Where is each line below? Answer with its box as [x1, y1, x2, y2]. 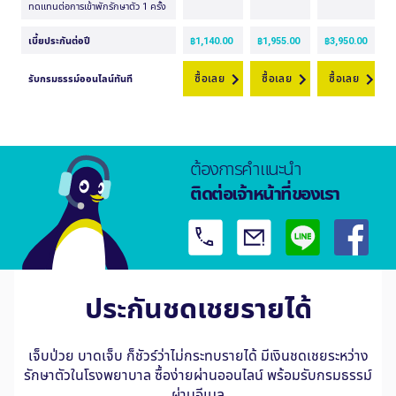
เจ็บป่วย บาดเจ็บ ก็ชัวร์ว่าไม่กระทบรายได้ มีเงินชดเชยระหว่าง [27, 345, 369, 365]
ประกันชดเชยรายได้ [84, 288, 312, 327]
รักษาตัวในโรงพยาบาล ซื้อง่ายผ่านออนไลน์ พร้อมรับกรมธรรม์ [24, 364, 372, 385]
